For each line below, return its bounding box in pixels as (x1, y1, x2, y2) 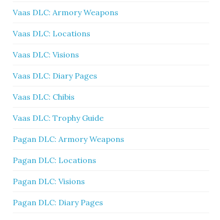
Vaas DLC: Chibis (13, 92, 75, 102)
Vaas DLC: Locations (13, 28, 91, 38)
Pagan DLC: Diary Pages (13, 197, 104, 207)
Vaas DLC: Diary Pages (13, 71, 98, 81)
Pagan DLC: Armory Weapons (13, 134, 125, 144)
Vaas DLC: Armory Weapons (13, 7, 119, 17)
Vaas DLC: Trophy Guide (13, 113, 104, 123)
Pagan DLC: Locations (13, 155, 97, 165)
